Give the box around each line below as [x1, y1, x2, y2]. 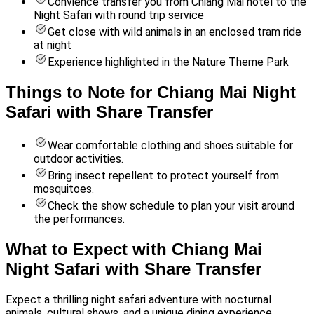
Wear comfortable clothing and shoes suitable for [48, 139, 293, 153]
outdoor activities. [34, 152, 123, 166]
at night [34, 38, 71, 52]
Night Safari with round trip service [34, 8, 204, 22]
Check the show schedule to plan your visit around [48, 199, 294, 213]
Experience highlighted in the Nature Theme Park [48, 55, 289, 69]
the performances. [34, 212, 125, 226]
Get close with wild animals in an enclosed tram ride [48, 25, 301, 39]
